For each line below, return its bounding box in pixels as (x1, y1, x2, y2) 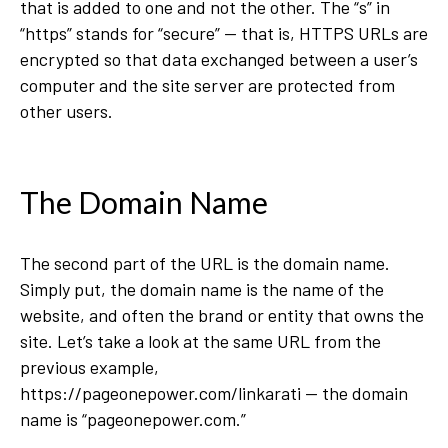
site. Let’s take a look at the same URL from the (20, 330, 381, 352)
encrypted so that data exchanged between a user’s (20, 48, 418, 70)
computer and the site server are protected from (20, 74, 395, 96)
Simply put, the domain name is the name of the (20, 278, 384, 300)
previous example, (20, 356, 159, 378)
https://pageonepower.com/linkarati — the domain (20, 382, 408, 404)
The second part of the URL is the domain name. (20, 252, 390, 274)
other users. (20, 100, 117, 122)
